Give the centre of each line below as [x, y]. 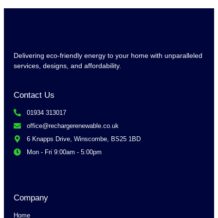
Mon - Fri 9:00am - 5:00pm [64, 152]
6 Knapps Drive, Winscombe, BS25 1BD [83, 139]
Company [31, 198]
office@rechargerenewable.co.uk [73, 126]
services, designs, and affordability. [67, 65]
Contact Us [34, 95]
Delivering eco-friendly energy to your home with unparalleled [108, 55]
